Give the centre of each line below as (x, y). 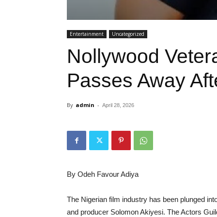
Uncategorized (128, 34)
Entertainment (87, 34)
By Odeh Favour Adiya (103, 174)
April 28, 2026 (118, 105)
